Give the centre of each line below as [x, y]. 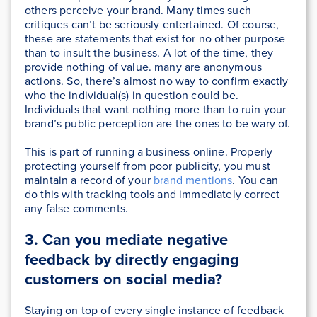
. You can [255, 180]
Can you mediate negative [135, 240]
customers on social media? [123, 279]
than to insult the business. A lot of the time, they [149, 53]
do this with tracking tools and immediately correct [152, 195]
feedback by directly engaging [132, 260]
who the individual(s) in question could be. [132, 96]
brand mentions [193, 180]
